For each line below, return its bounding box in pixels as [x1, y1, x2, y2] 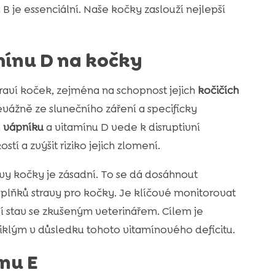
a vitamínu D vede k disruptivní [43, 120, 200, 134]
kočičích [197, 83, 239, 98]
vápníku [2, 120, 44, 134]
